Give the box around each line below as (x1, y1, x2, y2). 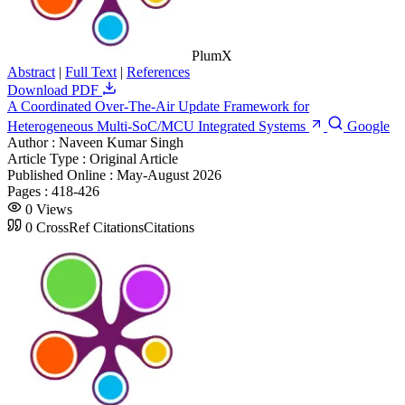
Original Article (89, 150, 178, 166)
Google (344, 118, 390, 134)
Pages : (7, 183, 52, 199)
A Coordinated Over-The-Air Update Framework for (7, 98, 309, 114)
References (127, 63, 190, 80)
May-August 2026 (117, 166, 221, 183)
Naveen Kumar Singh (59, 134, 184, 150)
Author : (7, 134, 59, 150)
